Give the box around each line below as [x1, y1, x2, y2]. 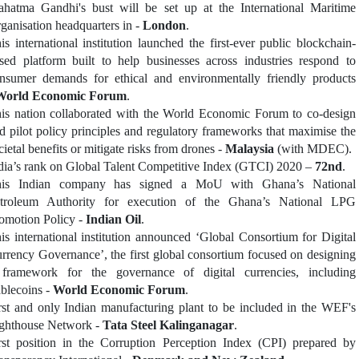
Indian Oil [86, 212, 141, 227]
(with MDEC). [274, 142, 352, 156]
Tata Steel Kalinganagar [103, 318, 234, 333]
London [143, 18, 186, 33]
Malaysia [225, 142, 274, 156]
